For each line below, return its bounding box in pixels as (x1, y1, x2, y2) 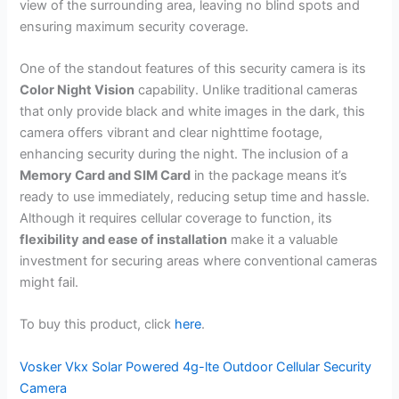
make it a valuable (227, 232, 338, 248)
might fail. (20, 274, 79, 291)
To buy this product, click (20, 316, 175, 333)
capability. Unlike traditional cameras (134, 82, 359, 99)
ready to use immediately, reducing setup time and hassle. (20, 189, 370, 206)
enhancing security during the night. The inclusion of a (20, 146, 349, 163)
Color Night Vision (20, 82, 135, 99)
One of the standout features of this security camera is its (20, 61, 367, 77)
